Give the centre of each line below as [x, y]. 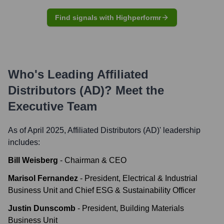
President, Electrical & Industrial [141, 178]
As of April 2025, [38, 130]
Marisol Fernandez [43, 178]
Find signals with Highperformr [108, 17]
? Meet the [134, 90]
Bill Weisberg [33, 160]
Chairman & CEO [95, 160]
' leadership [180, 130]
